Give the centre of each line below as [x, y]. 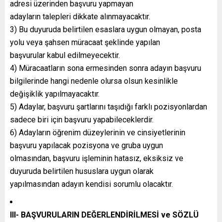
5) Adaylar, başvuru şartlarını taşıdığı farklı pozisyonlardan [109, 107]
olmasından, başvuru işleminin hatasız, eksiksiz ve [97, 158]
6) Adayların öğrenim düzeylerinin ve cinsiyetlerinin [98, 132]
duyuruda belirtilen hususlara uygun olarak [82, 171]
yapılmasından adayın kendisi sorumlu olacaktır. [91, 184]
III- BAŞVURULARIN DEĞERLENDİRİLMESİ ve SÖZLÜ [104, 215]
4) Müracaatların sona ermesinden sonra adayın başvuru [106, 68]
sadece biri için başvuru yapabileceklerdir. [82, 119]
